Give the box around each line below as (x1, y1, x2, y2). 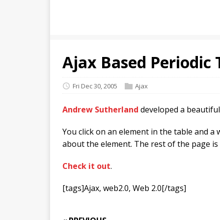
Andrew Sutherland (62, 104, 138, 115)
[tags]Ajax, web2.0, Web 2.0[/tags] (62, 182, 186, 193)
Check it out (62, 160, 110, 171)
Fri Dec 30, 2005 (73, 81, 117, 90)
